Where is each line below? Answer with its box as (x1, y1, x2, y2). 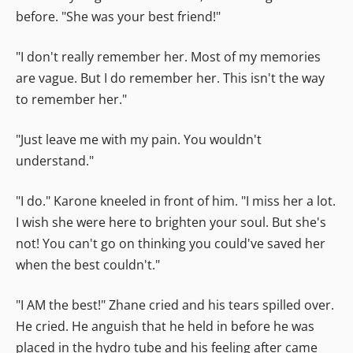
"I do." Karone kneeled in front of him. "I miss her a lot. (16, 191, 336, 210)
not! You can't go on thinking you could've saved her (16, 234, 325, 252)
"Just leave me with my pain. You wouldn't (16, 130, 262, 148)
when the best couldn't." (16, 255, 160, 273)
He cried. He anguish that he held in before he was (16, 317, 314, 335)
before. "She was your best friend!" (16, 7, 221, 25)
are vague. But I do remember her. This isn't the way (16, 69, 325, 87)
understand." (16, 151, 94, 169)
